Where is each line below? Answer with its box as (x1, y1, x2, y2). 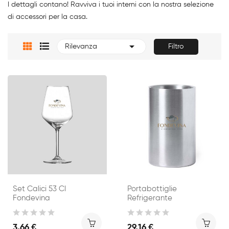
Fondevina (13, 194, 50, 202)
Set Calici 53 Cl (13, 185, 66, 193)
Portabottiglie (127, 185, 177, 193)
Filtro (168, 42, 184, 50)
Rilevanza (65, 43, 97, 51)
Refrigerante (127, 194, 172, 202)
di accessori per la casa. (8, 13, 87, 20)
